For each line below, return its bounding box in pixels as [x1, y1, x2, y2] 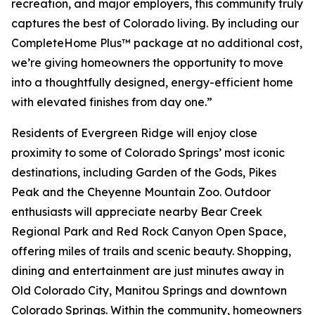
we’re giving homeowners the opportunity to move [11, 56, 283, 70]
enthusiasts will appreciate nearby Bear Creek [11, 205, 262, 219]
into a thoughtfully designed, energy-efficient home [11, 75, 293, 89]
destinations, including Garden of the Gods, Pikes [11, 165, 276, 179]
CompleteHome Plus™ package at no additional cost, [11, 36, 302, 50]
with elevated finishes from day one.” [11, 95, 212, 109]
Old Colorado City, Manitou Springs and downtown [11, 283, 287, 297]
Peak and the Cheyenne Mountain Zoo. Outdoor [11, 185, 271, 199]
